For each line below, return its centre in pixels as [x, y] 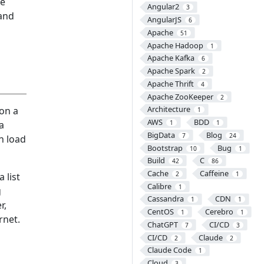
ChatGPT [162, 224]
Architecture [169, 109]
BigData [161, 135]
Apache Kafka [171, 58]
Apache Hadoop [175, 45]
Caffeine [214, 174]
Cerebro [219, 212]
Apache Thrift [170, 83]
